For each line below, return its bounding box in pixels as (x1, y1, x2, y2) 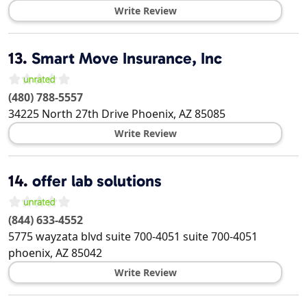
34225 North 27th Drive (8, 106, 129, 122)
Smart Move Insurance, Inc (32, 49, 222, 69)
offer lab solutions (32, 171, 162, 191)
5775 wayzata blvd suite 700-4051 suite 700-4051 (8, 229, 258, 245)
